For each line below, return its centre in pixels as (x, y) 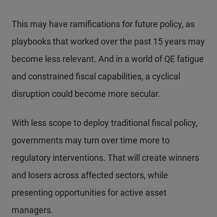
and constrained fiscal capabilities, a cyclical (96, 76)
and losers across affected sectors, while (90, 175)
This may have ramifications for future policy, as (103, 24)
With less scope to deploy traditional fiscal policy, (105, 123)
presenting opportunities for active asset (89, 192)
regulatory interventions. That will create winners (105, 157)
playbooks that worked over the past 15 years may (108, 41)
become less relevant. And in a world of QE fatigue (108, 59)
